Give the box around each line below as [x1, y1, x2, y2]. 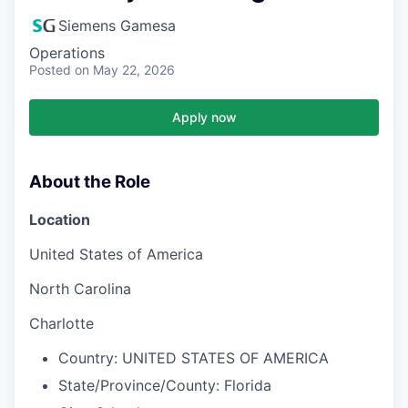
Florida [224, 375, 271, 394]
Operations [29, 44, 105, 62]
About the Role [29, 171, 150, 192]
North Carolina [29, 279, 131, 298]
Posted [29, 62, 71, 77]
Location [29, 209, 90, 229]
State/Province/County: [58, 375, 219, 394]
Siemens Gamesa [58, 16, 176, 35]
